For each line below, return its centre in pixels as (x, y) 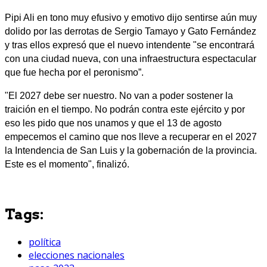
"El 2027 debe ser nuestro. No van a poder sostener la (119, 95)
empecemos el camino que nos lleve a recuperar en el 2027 (131, 136)
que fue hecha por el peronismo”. (75, 72)
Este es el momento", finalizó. (67, 164)
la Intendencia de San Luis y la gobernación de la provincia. (131, 150)
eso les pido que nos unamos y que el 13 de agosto (113, 123)
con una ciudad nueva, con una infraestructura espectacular (131, 58)
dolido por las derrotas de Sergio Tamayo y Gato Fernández (131, 31)
